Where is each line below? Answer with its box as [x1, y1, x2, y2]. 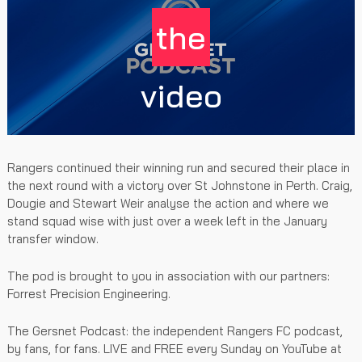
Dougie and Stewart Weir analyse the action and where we [7, 195, 329, 211]
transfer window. [7, 230, 99, 246]
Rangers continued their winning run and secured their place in [7, 159, 350, 175]
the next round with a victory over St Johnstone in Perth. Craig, [7, 177, 352, 193]
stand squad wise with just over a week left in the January [7, 213, 327, 229]
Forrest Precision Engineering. [7, 285, 170, 301]
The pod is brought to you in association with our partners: [7, 267, 330, 284]
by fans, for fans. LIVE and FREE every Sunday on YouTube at [7, 340, 342, 356]
